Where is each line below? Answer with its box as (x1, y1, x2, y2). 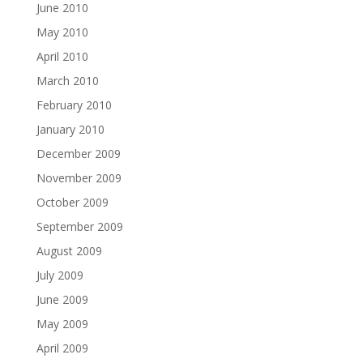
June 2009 (36, 291, 88, 307)
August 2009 (36, 242, 102, 258)
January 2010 (36, 121, 105, 137)
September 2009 (36, 218, 123, 234)
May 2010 (36, 23, 88, 40)
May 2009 (36, 315, 88, 331)
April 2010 (36, 48, 88, 64)
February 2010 (36, 96, 112, 113)
